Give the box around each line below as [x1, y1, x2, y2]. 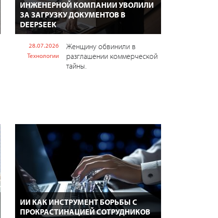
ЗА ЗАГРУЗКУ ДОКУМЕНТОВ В [19, 9, 126, 19]
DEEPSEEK [19, 19, 56, 29]
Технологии [27, 51, 59, 59]
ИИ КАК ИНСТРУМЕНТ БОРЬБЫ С [19, 197, 137, 207]
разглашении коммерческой [66, 51, 158, 61]
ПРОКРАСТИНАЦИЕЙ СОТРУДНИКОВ [19, 206, 150, 217]
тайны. [66, 60, 87, 71]
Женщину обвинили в [66, 41, 136, 51]
